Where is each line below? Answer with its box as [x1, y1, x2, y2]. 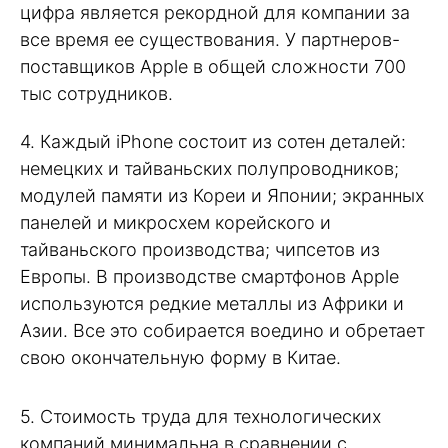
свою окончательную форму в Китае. [20, 347, 341, 369]
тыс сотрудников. [20, 82, 173, 104]
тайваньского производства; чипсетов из [20, 239, 380, 261]
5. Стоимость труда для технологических [20, 405, 381, 427]
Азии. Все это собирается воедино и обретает [20, 320, 425, 342]
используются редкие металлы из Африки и [20, 293, 404, 315]
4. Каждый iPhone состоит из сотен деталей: [20, 131, 406, 153]
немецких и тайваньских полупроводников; [20, 158, 399, 180]
